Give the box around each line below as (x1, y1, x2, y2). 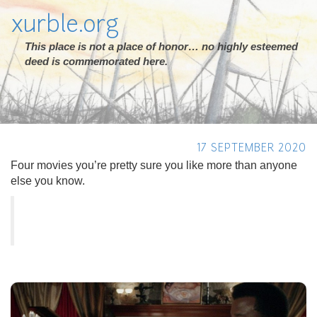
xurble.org (11, 15, 119, 38)
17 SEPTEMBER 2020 (197, 144, 306, 154)
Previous (32, 284, 87, 299)
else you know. (11, 175, 85, 187)
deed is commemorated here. (25, 55, 168, 67)
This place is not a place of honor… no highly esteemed (25, 40, 298, 52)
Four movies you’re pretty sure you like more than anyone (11, 159, 297, 171)
